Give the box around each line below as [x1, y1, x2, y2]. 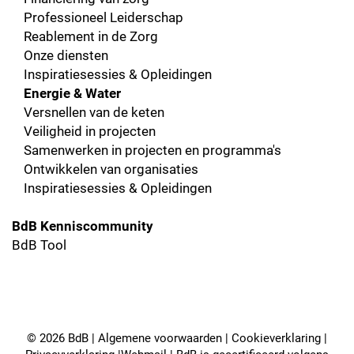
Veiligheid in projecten [24, 121, 156, 140]
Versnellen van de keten [24, 102, 164, 121]
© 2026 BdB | [27, 329, 98, 345]
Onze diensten [24, 45, 108, 64]
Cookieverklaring [232, 329, 321, 345]
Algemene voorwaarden [98, 329, 222, 345]
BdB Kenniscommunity [12, 216, 153, 235]
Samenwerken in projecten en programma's [24, 140, 281, 159]
